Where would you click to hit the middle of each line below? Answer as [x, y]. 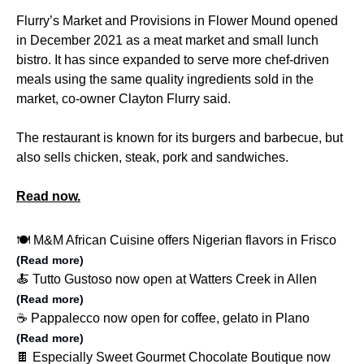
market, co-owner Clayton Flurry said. [123, 99]
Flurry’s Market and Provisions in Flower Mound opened [177, 21]
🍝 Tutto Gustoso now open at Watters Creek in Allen [167, 279]
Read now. [48, 197]
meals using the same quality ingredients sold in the [165, 80]
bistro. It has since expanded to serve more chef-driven [173, 60]
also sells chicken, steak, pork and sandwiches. [152, 158]
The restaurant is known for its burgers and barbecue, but [180, 138]
